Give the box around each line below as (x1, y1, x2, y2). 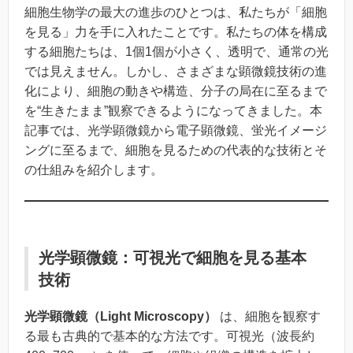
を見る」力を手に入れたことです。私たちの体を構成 (24, 25, 327, 39)
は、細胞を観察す (217, 309, 321, 323)
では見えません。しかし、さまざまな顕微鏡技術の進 (24, 65, 327, 78)
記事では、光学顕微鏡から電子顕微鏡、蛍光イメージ (24, 124, 327, 137)
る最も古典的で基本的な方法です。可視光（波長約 (24, 329, 314, 343)
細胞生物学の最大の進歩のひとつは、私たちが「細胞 (24, 6, 327, 19)
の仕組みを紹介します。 (24, 163, 163, 176)
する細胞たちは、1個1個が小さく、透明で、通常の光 (24, 45, 329, 58)
